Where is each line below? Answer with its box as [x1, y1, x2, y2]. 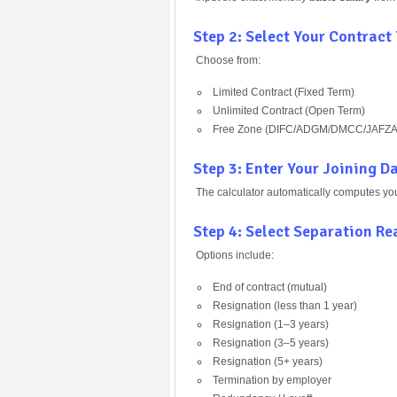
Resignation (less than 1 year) [212, 299, 357, 312]
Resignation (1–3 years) [212, 317, 329, 331]
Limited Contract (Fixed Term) [212, 85, 354, 98]
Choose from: [196, 53, 261, 66]
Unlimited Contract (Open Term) [212, 104, 365, 117]
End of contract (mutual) [212, 280, 327, 293]
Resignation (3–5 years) [212, 336, 329, 349]
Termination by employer [212, 373, 331, 386]
